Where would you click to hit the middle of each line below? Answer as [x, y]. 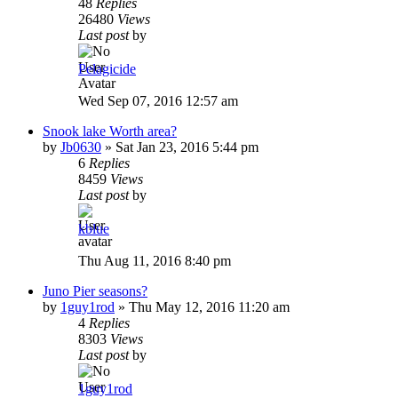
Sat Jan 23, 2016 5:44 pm [187, 147]
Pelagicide [107, 68]
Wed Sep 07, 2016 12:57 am [158, 100]
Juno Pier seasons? [95, 291]
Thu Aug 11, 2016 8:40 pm [155, 260]
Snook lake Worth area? [110, 131]
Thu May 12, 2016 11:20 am [209, 306]
